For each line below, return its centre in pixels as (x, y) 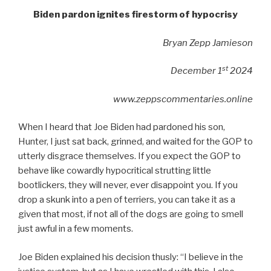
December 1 (196, 71)
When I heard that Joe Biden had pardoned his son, (122, 127)
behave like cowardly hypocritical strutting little (115, 171)
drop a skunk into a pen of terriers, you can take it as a (127, 200)
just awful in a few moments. (76, 229)
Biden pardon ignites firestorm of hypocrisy (135, 15)
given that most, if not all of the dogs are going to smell (131, 214)
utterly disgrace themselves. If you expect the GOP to (129, 156)
